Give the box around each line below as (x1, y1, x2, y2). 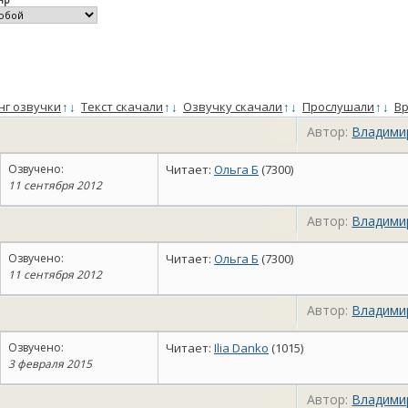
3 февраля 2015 (8, 356, 92, 372)
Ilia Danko (214, 340, 269, 356)
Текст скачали (81, 98, 163, 115)
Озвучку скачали (183, 98, 282, 115)
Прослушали (302, 98, 374, 115)
